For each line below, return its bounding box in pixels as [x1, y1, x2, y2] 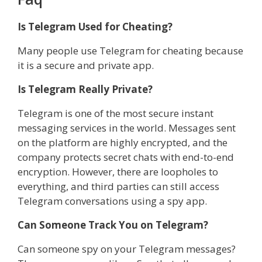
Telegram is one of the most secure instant [18, 106, 213, 120]
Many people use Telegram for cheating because [18, 43, 243, 57]
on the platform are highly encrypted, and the [18, 135, 227, 149]
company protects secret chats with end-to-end [18, 150, 234, 164]
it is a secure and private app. [18, 58, 154, 72]
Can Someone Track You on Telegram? [18, 218, 208, 232]
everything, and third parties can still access [18, 179, 219, 193]
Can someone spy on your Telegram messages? [18, 242, 236, 256]
